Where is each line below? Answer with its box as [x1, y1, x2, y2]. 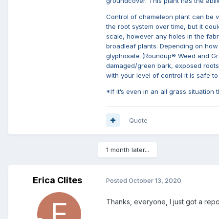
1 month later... [106, 145, 149, 153]
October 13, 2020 [129, 176, 181, 185]
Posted [106, 176, 129, 185]
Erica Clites [32, 175, 82, 185]
